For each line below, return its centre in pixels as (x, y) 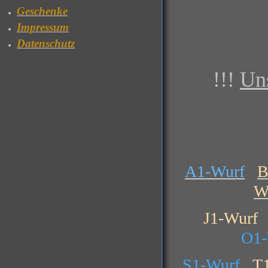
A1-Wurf (215, 171)
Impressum (43, 27)
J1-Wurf (226, 218)
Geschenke (42, 11)
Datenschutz (46, 43)
